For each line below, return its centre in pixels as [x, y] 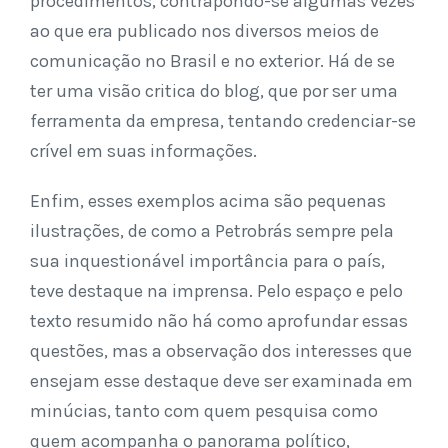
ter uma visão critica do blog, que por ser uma [214, 91]
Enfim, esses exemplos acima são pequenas [208, 201]
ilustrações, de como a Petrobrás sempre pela [212, 231]
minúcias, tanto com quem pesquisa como [204, 411]
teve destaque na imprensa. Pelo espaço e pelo [216, 291]
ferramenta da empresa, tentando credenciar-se [223, 121]
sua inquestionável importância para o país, [207, 261]
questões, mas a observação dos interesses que [221, 351]
